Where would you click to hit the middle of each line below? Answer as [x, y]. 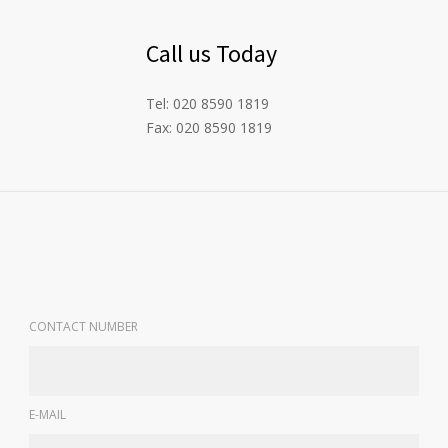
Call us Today [211, 54]
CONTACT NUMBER [83, 327]
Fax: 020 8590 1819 [209, 128]
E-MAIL [47, 415]
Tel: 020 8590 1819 [207, 104]
